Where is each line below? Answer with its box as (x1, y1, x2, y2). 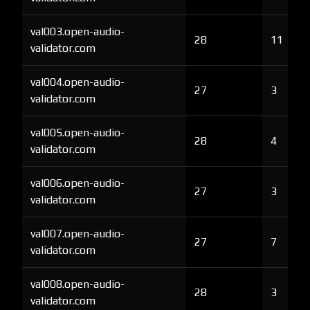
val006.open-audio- (30, 176, 125, 190)
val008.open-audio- (30, 277, 125, 291)
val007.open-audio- (30, 227, 125, 240)
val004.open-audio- (30, 75, 125, 89)
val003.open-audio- (30, 25, 125, 38)
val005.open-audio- (30, 126, 125, 139)
